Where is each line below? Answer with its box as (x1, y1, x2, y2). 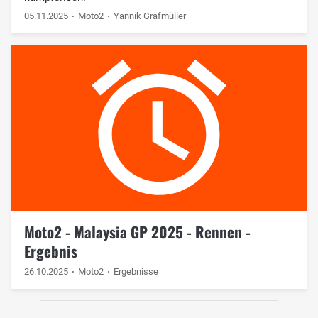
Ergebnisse (114, 265, 159, 277)
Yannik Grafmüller (114, 10, 187, 21)
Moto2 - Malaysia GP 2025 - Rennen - (23, 220, 251, 243)
